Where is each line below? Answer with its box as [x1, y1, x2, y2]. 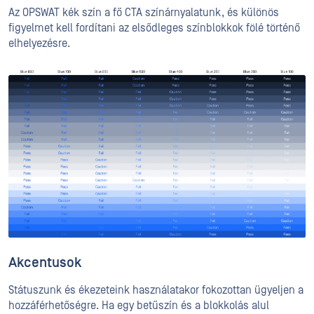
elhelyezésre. [8, 37, 70, 50]
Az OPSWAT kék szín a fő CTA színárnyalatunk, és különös [8, 6, 279, 20]
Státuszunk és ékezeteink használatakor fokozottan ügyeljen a [8, 283, 303, 296]
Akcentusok [8, 254, 82, 271]
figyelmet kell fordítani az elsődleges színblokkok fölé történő [8, 22, 300, 35]
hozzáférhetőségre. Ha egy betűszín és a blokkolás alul [8, 299, 269, 312]
